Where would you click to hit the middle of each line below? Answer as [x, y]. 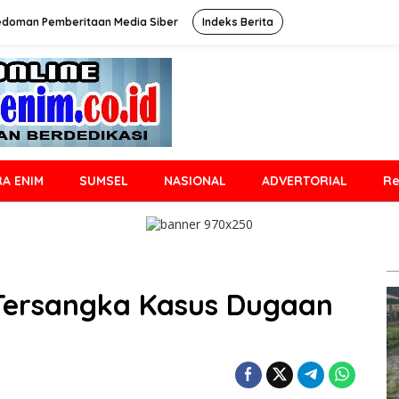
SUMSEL [103, 181]
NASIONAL [195, 181]
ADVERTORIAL [304, 181]
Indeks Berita [238, 22]
